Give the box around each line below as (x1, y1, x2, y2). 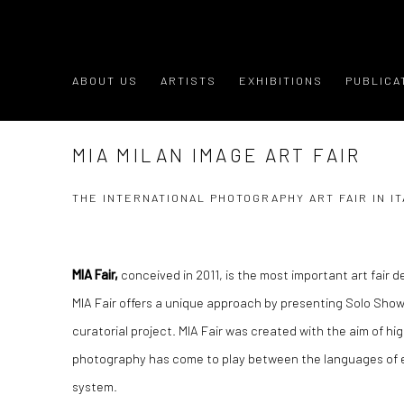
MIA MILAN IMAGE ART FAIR (72, 143, 362, 167)
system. (72, 378, 117, 395)
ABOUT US (72, 73, 138, 88)
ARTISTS (161, 73, 216, 88)
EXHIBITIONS (239, 73, 323, 88)
